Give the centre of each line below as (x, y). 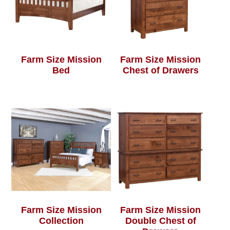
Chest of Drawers (160, 70)
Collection (61, 221)
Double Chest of (160, 221)
